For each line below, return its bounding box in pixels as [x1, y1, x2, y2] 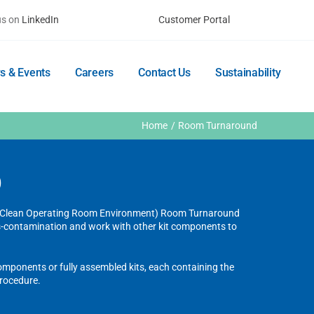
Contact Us [138, 66, 191, 79]
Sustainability [214, 66, 281, 79]
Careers [74, 66, 114, 79]
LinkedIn [22, 14, 60, 25]
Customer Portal [158, 14, 230, 25]
